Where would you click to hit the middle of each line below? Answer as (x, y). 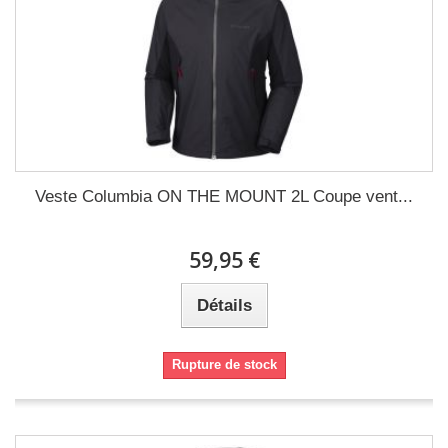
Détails (224, 305)
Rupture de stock (224, 364)
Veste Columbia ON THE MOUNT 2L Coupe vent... (224, 196)
